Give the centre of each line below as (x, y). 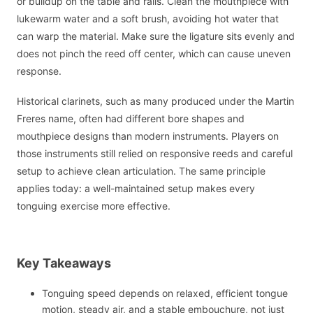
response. (39, 71)
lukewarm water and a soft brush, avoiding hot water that (148, 19)
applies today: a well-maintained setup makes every (136, 188)
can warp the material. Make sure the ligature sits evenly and (156, 36)
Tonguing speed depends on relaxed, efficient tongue (165, 293)
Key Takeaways (64, 263)
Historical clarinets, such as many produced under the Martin (155, 101)
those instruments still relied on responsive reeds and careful (155, 153)
